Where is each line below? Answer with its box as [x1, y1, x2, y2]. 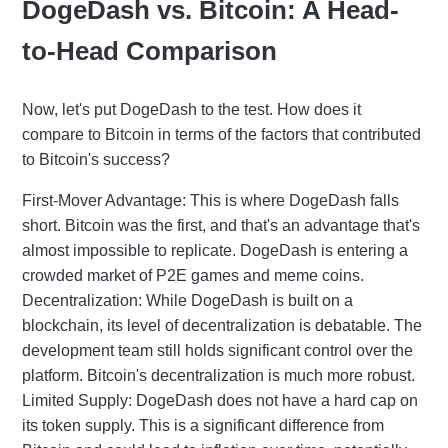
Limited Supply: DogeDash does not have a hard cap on [22, 391, 418, 409]
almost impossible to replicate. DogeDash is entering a [22, 241, 408, 259]
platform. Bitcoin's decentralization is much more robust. [22, 366, 415, 384]
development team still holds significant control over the [22, 341, 413, 359]
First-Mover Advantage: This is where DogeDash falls [22, 191, 399, 209]
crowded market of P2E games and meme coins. [22, 266, 364, 284]
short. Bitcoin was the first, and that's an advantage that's [22, 216, 420, 234]
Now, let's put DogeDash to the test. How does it [22, 100, 361, 118]
